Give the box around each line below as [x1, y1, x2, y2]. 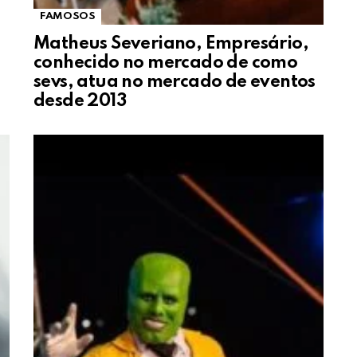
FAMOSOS [40, 10, 96, 22]
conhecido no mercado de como [33, 53, 298, 72]
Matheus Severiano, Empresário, [33, 34, 308, 53]
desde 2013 [33, 92, 127, 110]
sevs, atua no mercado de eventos [33, 73, 316, 91]
